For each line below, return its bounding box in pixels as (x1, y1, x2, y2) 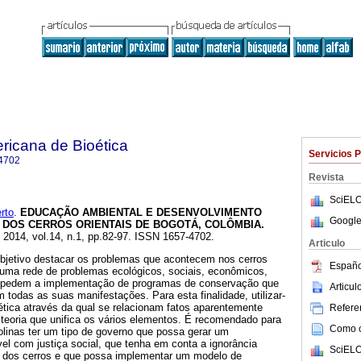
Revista (309, 172, 344, 183)
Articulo (309, 238, 345, 249)
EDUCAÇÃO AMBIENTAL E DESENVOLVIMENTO (20, 206, 262, 219)
